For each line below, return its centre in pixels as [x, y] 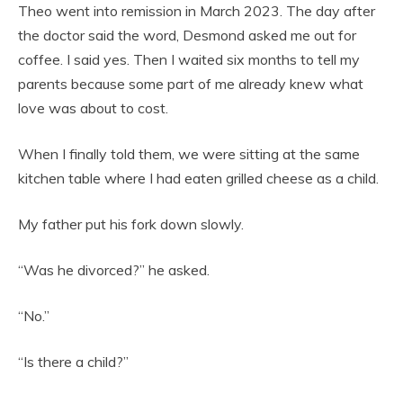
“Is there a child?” [73, 362]
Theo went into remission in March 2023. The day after [197, 11]
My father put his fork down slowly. [131, 224]
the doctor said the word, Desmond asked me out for [187, 36]
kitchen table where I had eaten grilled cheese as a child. [198, 179]
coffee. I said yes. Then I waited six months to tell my [189, 60]
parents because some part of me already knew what [191, 84]
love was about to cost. [93, 108]
